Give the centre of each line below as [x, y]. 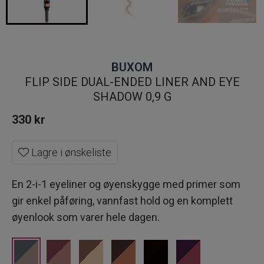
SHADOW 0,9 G [132, 97]
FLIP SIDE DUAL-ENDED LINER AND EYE [132, 82]
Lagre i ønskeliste [70, 153]
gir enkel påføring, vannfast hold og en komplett [122, 201]
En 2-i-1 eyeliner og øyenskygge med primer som [126, 184]
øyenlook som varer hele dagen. [86, 217]
